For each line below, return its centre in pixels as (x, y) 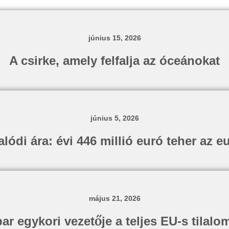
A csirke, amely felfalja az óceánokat (114, 61)
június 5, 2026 (114, 118)
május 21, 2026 (114, 198)
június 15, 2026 (114, 38)
